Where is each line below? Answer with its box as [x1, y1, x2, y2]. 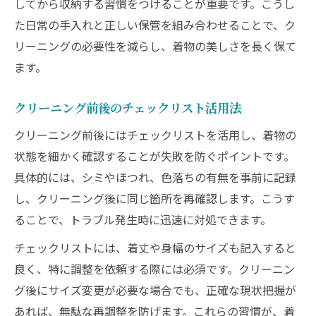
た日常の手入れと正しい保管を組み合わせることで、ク [14, 16, 296, 33]
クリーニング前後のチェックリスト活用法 [14, 99, 241, 116]
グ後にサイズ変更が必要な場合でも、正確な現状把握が [14, 281, 296, 298]
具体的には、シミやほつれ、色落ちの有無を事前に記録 [14, 169, 296, 186]
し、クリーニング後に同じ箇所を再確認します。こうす [14, 190, 295, 207]
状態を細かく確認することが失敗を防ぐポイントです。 [14, 147, 295, 164]
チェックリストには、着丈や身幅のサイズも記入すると [14, 239, 296, 256]
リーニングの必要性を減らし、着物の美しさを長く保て [14, 37, 296, 54]
